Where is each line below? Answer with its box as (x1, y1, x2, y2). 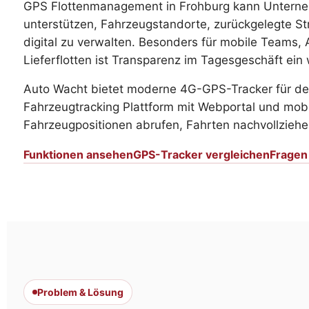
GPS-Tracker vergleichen (133, 148, 270, 162)
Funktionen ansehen (23, 148, 133, 162)
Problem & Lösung (37, 286, 123, 299)
